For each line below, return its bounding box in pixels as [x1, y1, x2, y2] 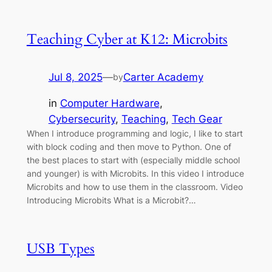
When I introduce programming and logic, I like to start [26, 127, 243, 138]
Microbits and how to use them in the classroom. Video [26, 181, 243, 192]
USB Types [26, 239, 95, 258]
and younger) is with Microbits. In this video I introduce [26, 168, 244, 178]
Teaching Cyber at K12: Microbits [26, 29, 228, 49]
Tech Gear [171, 112, 222, 125]
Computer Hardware [59, 97, 160, 109]
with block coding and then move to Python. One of [26, 141, 231, 152]
